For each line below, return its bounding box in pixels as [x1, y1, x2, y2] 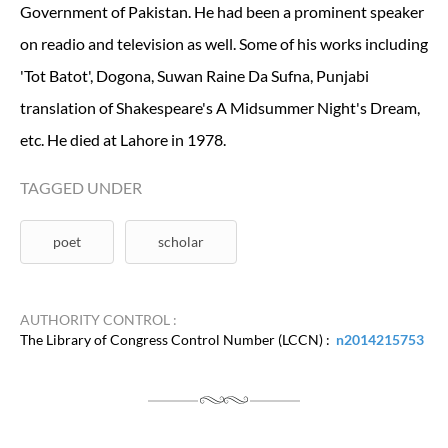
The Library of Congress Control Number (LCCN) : [20, 331, 336, 349]
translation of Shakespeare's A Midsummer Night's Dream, [20, 97, 420, 117]
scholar [158, 232, 204, 250]
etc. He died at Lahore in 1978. [20, 129, 226, 149]
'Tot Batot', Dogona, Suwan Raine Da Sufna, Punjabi [20, 65, 369, 85]
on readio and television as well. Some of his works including [20, 33, 428, 53]
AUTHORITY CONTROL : [20, 310, 177, 328]
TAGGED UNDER [20, 177, 142, 197]
